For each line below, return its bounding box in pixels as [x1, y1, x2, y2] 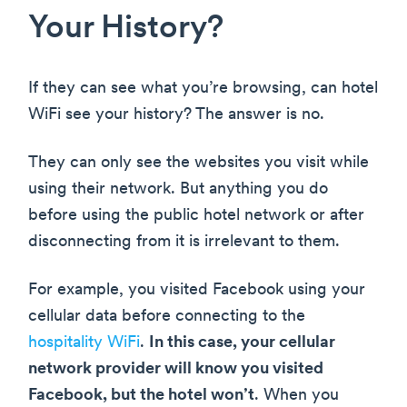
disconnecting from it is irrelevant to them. [28, 233, 340, 252]
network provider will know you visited [28, 361, 323, 379]
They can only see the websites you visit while [28, 154, 369, 173]
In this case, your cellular [149, 334, 335, 352]
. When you [254, 387, 339, 405]
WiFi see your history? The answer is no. [28, 106, 324, 124]
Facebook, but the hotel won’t [28, 387, 254, 405]
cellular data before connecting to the [28, 308, 305, 326]
